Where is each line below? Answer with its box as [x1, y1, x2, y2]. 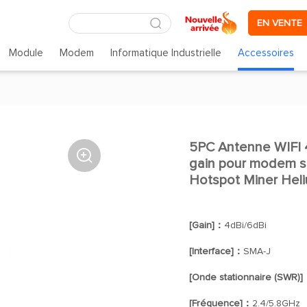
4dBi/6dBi [223, 221, 267, 230]
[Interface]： [188, 247, 243, 256]
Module [8, 48, 43, 58]
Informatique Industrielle [110, 48, 222, 58]
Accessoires [238, 48, 295, 58]
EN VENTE [257, 18, 302, 28]
